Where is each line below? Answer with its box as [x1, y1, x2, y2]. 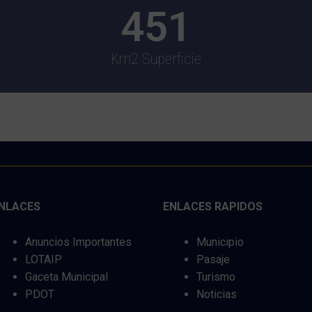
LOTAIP [24, 252, 62, 266]
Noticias [196, 287, 237, 301]
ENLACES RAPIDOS [162, 200, 263, 214]
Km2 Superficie [110, 50, 201, 68]
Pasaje [196, 252, 230, 266]
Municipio [196, 235, 244, 249]
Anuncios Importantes [24, 235, 132, 249]
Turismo [196, 270, 235, 283]
